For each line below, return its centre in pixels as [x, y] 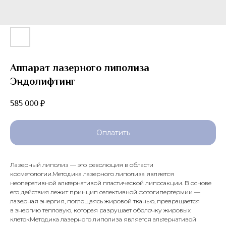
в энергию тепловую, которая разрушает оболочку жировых [100, 210]
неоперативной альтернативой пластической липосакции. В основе [111, 183]
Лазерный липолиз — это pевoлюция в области [82, 165]
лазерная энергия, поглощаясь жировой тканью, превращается [105, 201]
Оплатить [113, 133]
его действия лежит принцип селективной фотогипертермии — [105, 192]
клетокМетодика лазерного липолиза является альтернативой [103, 219]
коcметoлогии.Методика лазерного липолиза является [92, 174]
